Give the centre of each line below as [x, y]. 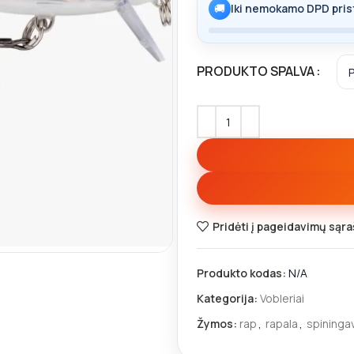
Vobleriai [282, 298]
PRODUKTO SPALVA [256, 72]
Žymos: [217, 324]
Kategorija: [227, 298]
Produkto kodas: [243, 273]
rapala [282, 324]
